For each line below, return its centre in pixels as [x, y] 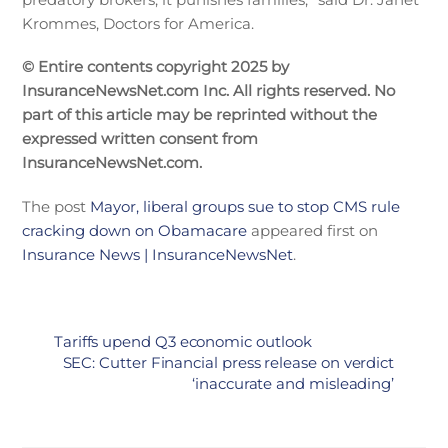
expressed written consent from [140, 139]
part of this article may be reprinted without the [200, 115]
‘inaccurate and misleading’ [293, 384]
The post [56, 206]
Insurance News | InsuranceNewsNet [158, 254]
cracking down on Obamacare [135, 230]
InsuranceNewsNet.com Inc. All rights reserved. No [209, 91]
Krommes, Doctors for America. [138, 23]
